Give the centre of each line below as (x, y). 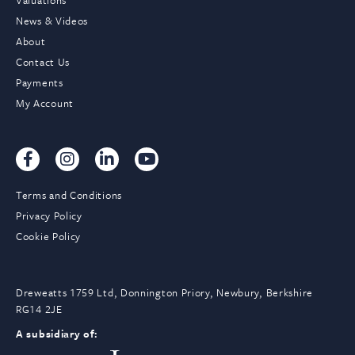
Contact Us (43, 62)
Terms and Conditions (69, 195)
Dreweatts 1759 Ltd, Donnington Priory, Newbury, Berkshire (164, 293)
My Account (53, 103)
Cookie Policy (49, 237)
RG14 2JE (39, 309)
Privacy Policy (49, 216)
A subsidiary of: (57, 334)
